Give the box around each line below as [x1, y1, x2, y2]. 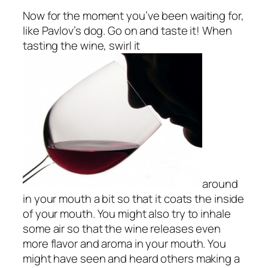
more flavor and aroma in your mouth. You [23, 236, 226, 252]
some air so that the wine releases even [23, 221, 221, 237]
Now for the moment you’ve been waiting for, [23, 8, 244, 24]
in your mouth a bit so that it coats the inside [23, 191, 245, 207]
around [202, 176, 238, 192]
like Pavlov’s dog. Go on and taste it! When [23, 23, 232, 39]
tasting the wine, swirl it [23, 38, 141, 54]
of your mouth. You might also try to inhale [23, 206, 231, 222]
